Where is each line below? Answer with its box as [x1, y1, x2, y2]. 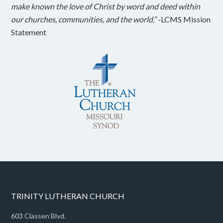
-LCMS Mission [156, 14, 211, 24]
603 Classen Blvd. [11, 212, 66, 221]
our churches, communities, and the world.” [11, 14, 157, 24]
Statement [11, 27, 47, 37]
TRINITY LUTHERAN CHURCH [11, 191, 125, 201]
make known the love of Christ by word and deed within [11, 1, 201, 11]
